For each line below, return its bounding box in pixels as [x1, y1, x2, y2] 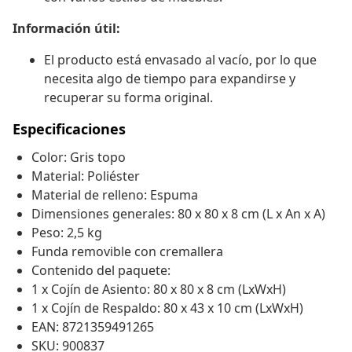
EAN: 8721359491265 [31, 318, 154, 336]
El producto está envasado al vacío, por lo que [44, 51, 317, 69]
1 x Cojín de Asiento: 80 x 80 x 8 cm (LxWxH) [31, 280, 286, 299]
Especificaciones [13, 119, 126, 139]
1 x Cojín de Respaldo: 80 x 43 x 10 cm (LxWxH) [31, 299, 303, 317]
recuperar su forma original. [44, 89, 213, 107]
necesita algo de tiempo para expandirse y [44, 70, 295, 88]
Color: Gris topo [31, 148, 126, 167]
